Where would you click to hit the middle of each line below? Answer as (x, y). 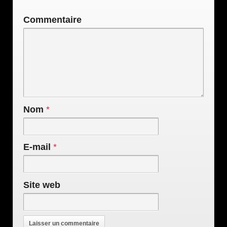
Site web (42, 185)
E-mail (37, 147)
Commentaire (52, 20)
